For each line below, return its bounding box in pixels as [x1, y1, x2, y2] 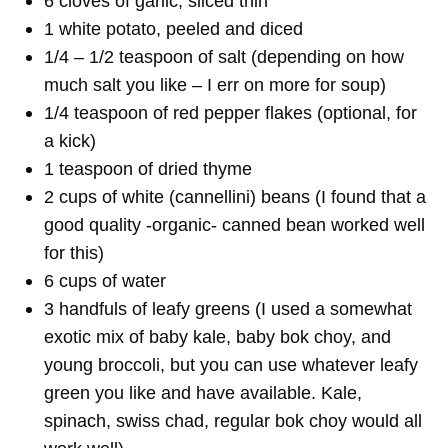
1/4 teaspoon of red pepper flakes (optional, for [43, 103, 417, 124]
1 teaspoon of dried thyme [43, 159, 252, 180]
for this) [43, 243, 104, 264]
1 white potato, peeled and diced [43, 19, 303, 40]
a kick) [43, 131, 96, 152]
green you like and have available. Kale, [43, 383, 362, 404]
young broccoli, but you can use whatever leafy [43, 355, 418, 376]
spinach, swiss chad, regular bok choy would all [43, 411, 422, 432]
